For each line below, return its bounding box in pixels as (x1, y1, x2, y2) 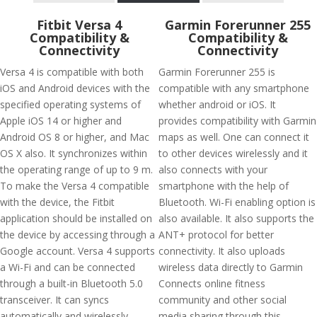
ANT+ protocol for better (158, 228, 274, 241)
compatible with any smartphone (158, 81, 309, 95)
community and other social (158, 293, 287, 306)
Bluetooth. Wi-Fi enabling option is (158, 195, 316, 209)
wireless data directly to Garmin (158, 260, 303, 274)
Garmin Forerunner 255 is (158, 65, 275, 79)
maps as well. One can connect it (158, 130, 309, 144)
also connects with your (158, 163, 267, 176)
